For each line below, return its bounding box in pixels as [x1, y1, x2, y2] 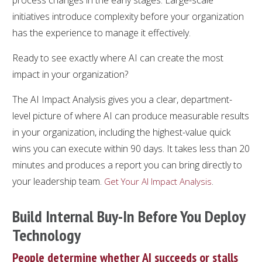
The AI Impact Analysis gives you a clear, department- [12, 92, 232, 106]
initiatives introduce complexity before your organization [12, 9, 244, 23]
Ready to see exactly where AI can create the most [12, 51, 223, 64]
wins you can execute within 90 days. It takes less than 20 [12, 142, 250, 155]
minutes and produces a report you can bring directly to [12, 158, 242, 171]
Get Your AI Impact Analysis [104, 175, 212, 187]
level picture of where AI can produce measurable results [12, 109, 249, 122]
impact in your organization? [12, 67, 128, 81]
